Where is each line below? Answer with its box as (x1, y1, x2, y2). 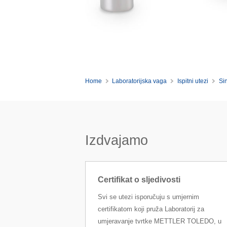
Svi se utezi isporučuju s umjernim (97, 193, 199, 201)
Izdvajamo (85, 133, 148, 148)
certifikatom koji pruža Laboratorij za (97, 205, 204, 213)
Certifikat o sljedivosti (97, 175, 180, 184)
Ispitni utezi (177, 78, 209, 85)
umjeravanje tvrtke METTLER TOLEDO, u (97, 217, 221, 225)
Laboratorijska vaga (112, 78, 167, 85)
